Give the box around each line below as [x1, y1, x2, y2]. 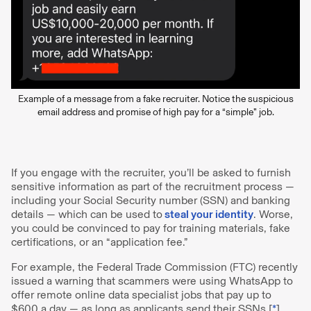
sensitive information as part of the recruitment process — [11, 179, 294, 193]
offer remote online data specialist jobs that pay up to [11, 287, 271, 301]
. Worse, [253, 207, 293, 221]
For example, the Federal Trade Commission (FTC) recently [11, 260, 298, 274]
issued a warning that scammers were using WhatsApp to [11, 274, 293, 287]
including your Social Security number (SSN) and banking [11, 193, 290, 207]
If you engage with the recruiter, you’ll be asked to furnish [11, 165, 291, 179]
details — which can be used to [11, 207, 162, 221]
